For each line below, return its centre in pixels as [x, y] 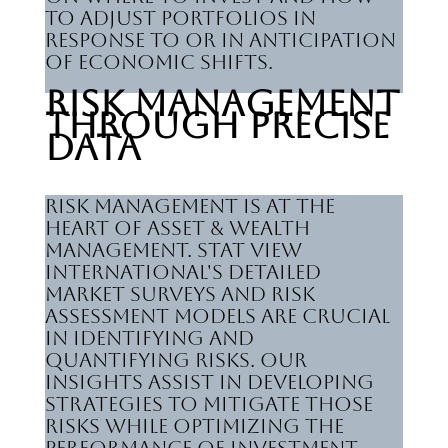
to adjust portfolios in [180, 18]
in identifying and [149, 338]
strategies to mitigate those [208, 404]
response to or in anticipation [220, 40]
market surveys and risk [179, 294]
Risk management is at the [189, 206]
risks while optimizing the [194, 426]
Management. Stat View [173, 250]
